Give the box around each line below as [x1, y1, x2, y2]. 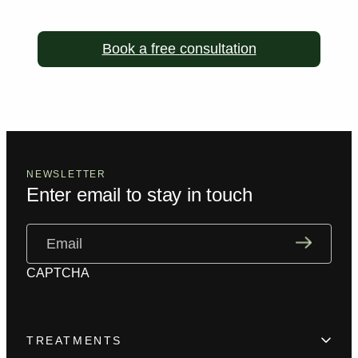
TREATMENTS [26, 333, 122, 347]
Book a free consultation [101, 40, 257, 57]
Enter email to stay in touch [26, 183, 253, 205]
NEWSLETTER [26, 168, 106, 180]
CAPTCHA [26, 265, 89, 280]
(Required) [58, 225, 119, 239]
